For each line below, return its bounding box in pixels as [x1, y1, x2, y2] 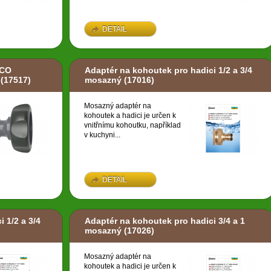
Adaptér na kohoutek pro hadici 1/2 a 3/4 [85, 65, 252, 76]
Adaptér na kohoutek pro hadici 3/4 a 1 [85, 216, 245, 226]
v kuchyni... [84, 131, 120, 140]
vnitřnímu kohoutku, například [84, 121, 181, 130]
